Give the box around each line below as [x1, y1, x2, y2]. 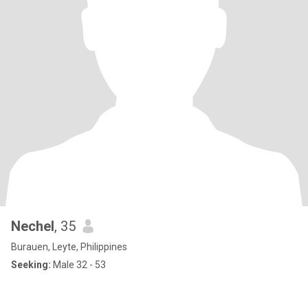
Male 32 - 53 [51, 259, 106, 270]
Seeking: [11, 259, 51, 270]
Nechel [11, 218, 54, 234]
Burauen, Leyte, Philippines [11, 241, 127, 252]
